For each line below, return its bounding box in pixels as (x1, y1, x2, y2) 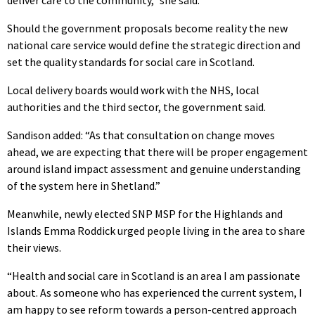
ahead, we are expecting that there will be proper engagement (7, 144, 308, 159)
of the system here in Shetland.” (7, 178, 160, 193)
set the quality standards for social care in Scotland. (7, 54, 255, 69)
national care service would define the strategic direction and (7, 37, 300, 52)
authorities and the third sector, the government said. (7, 99, 266, 114)
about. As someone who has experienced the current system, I (7, 285, 302, 300)
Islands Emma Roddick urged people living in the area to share (7, 223, 305, 238)
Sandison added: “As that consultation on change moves (7, 127, 275, 142)
